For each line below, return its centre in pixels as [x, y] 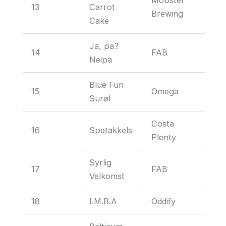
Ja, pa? [104, 46]
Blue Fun [107, 84]
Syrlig [101, 162]
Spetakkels [111, 130]
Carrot [102, 7]
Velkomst [107, 176]
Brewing [167, 13]
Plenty [164, 137]
